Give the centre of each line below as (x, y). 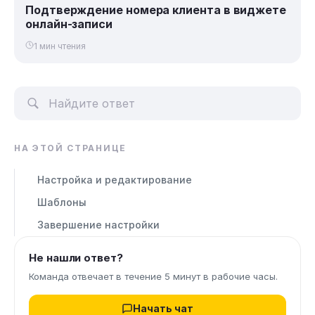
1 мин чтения (60, 46)
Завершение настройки (101, 225)
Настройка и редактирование (115, 180)
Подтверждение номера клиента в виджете (156, 10)
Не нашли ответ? (76, 258)
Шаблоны (62, 202)
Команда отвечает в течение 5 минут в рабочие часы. (153, 277)
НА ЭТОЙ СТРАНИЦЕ (70, 148)
